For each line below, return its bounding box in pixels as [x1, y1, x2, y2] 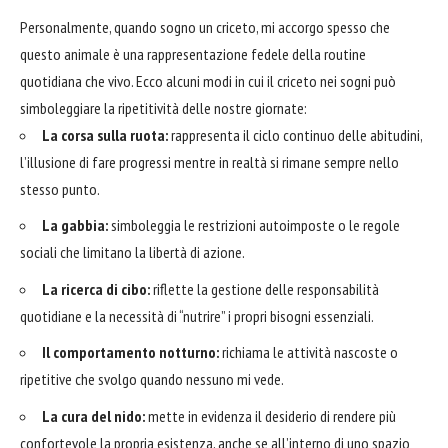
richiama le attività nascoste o [219, 342, 398, 363]
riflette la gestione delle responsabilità [150, 278, 379, 299]
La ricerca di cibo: [42, 278, 150, 299]
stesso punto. [20, 178, 100, 199]
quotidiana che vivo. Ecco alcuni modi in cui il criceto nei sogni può [20, 70, 396, 91]
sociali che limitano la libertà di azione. [20, 242, 245, 263]
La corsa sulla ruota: [42, 124, 168, 145]
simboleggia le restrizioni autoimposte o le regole [108, 215, 400, 236]
